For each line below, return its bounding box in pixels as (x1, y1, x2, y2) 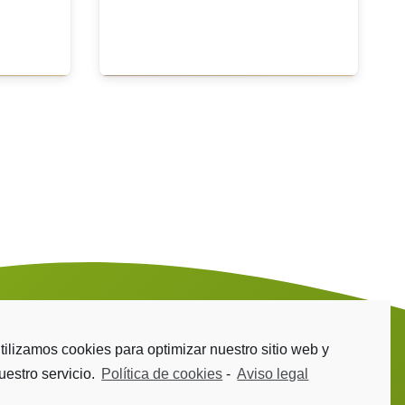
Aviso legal (237, 365, 309, 381)
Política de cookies (101, 365, 223, 381)
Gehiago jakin (184, 87, 274, 105)
